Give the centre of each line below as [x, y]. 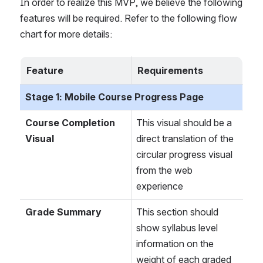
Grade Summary [63, 212]
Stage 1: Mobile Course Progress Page [114, 97]
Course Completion [70, 123]
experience [160, 186]
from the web [164, 171]
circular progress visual [184, 155]
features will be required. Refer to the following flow [129, 18]
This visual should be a [184, 123]
